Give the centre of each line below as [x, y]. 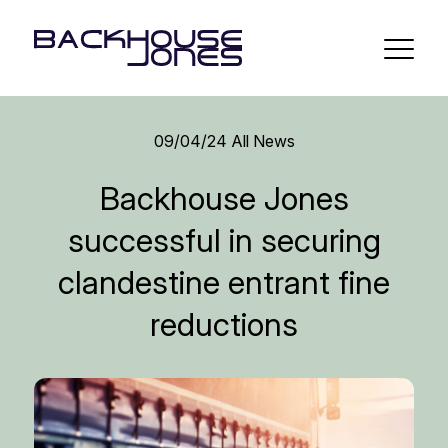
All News [260, 140]
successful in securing [224, 240]
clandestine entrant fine [224, 282]
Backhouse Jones [224, 198]
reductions [224, 324]
